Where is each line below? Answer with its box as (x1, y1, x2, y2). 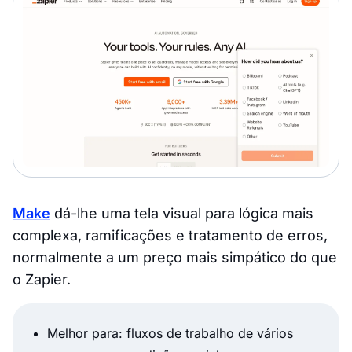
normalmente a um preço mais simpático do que (13, 248, 337, 266)
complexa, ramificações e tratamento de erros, (13, 226, 328, 244)
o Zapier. (13, 270, 71, 288)
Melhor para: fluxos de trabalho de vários (47, 324, 293, 341)
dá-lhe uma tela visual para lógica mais (50, 204, 313, 222)
